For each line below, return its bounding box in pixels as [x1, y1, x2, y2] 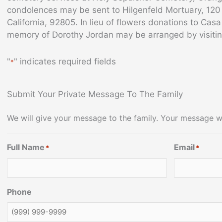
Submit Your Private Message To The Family [7, 89, 183, 99]
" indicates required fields [14, 56, 116, 67]
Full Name [7, 142, 45, 152]
